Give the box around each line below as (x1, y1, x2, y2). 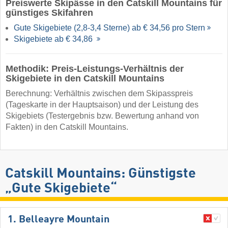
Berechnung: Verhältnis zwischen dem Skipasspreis (6, 89, 193, 98)
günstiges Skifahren (6, 8, 93, 18)
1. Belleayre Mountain (8, 214, 109, 225)
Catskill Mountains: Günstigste (5, 166, 196, 181)
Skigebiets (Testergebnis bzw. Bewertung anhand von (6, 111, 199, 121)
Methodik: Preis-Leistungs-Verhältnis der (6, 64, 184, 74)
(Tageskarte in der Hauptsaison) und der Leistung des (6, 100, 198, 109)
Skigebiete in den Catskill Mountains (6, 73, 164, 84)
